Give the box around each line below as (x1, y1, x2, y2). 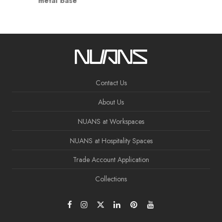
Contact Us (95, 78, 127, 88)
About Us (98, 97, 124, 108)
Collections (95, 174, 127, 184)
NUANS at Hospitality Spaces (69, 135, 153, 146)
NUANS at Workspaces (78, 116, 144, 126)
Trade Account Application (73, 155, 149, 165)
